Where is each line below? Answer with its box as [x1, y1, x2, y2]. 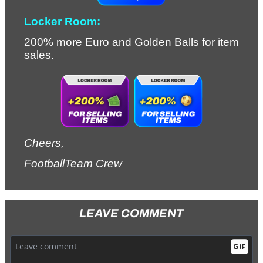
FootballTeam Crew [24, 157, 122, 170]
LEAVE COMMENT [79, 207, 184, 220]
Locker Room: [24, 15, 100, 28]
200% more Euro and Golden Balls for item [24, 36, 239, 49]
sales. [24, 49, 54, 62]
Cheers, [24, 136, 64, 149]
